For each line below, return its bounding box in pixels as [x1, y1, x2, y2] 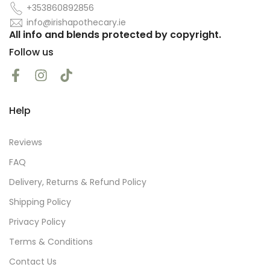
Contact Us [9, 255, 57, 268]
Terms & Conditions [9, 235, 93, 248]
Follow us [9, 45, 54, 59]
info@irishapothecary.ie [27, 16, 126, 28]
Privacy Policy [9, 215, 66, 228]
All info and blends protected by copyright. [9, 27, 221, 42]
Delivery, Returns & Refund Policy [9, 175, 146, 188]
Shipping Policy [9, 195, 71, 208]
